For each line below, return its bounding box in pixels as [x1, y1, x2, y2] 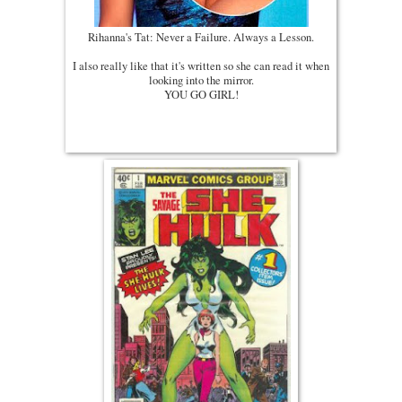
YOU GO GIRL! [163, 87, 239, 103]
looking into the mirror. [148, 73, 254, 89]
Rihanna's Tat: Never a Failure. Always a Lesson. [88, 30, 314, 46]
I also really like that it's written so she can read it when [73, 58, 329, 74]
